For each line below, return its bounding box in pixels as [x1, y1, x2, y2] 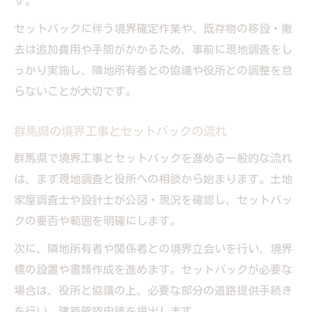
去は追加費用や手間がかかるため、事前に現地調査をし [14, 43, 292, 55]
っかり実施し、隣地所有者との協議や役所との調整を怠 [14, 64, 292, 76]
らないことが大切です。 [14, 85, 136, 97]
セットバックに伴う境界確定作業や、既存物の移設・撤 [14, 22, 292, 34]
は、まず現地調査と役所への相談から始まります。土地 [14, 173, 292, 185]
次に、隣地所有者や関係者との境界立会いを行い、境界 [14, 242, 292, 254]
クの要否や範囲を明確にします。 [14, 214, 181, 226]
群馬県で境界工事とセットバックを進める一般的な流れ [14, 152, 292, 164]
